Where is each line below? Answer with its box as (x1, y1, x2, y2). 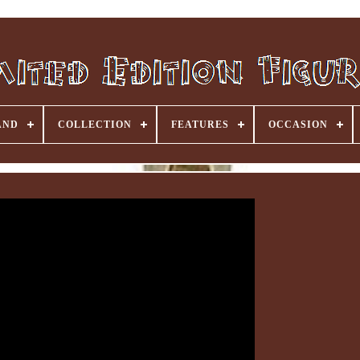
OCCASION (268, 119, 328, 130)
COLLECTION (58, 119, 132, 130)
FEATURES (171, 119, 229, 130)
